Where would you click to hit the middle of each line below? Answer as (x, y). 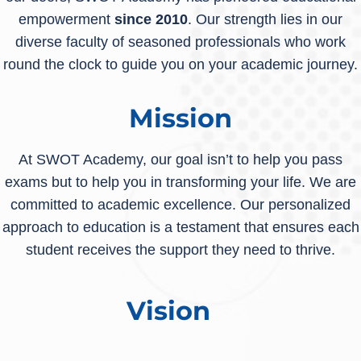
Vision (168, 311)
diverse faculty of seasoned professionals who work (180, 42)
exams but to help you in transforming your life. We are (180, 182)
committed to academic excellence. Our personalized (180, 204)
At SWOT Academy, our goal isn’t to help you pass (180, 159)
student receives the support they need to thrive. (180, 249)
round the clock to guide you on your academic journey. (180, 65)
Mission (180, 118)
